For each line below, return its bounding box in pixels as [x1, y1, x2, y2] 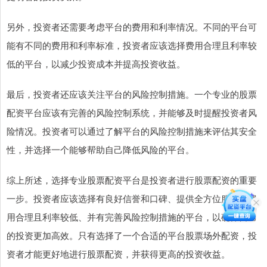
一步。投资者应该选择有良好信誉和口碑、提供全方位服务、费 [7, 192, 257, 205]
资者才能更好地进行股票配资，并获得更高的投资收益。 [7, 247, 230, 260]
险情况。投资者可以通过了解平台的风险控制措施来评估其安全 [7, 125, 257, 138]
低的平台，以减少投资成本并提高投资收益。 [7, 57, 185, 70]
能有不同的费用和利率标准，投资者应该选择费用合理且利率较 [7, 39, 257, 52]
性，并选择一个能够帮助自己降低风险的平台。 [7, 143, 194, 156]
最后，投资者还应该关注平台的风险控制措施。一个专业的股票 [7, 88, 257, 101]
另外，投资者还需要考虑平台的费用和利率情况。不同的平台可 [7, 20, 257, 33]
